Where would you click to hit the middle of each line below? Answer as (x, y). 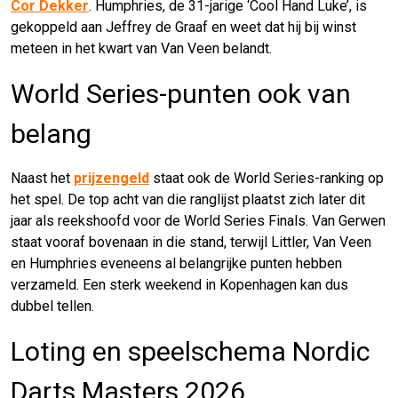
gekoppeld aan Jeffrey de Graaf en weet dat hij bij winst (183, 27)
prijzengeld (111, 178)
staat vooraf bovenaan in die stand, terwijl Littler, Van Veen (191, 242)
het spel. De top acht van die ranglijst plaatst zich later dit (188, 199)
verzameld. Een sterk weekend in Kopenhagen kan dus (179, 284)
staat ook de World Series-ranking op (267, 178)
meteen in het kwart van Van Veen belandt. (141, 48)
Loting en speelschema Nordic (191, 351)
